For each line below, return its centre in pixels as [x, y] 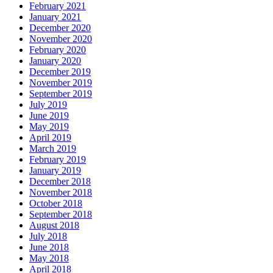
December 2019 [60, 71]
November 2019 [61, 82]
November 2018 [61, 192]
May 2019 [49, 126]
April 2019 [50, 137]
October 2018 [56, 203]
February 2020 [58, 49]
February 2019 [58, 159]
